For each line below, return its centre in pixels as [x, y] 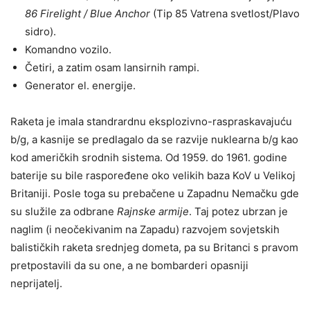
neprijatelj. [38, 283]
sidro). [40, 31]
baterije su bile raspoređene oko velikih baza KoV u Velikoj [153, 175]
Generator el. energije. [82, 85]
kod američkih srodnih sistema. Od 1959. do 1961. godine [149, 157]
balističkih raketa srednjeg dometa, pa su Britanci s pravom [154, 247]
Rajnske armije [153, 211]
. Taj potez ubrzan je [238, 211]
